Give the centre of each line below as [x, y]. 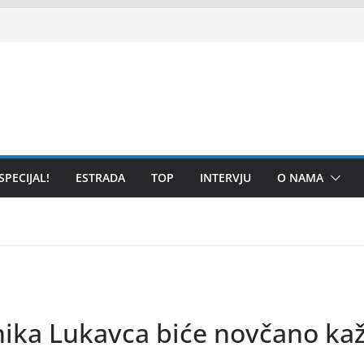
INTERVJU [225, 178]
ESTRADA [100, 178]
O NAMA [300, 178]
